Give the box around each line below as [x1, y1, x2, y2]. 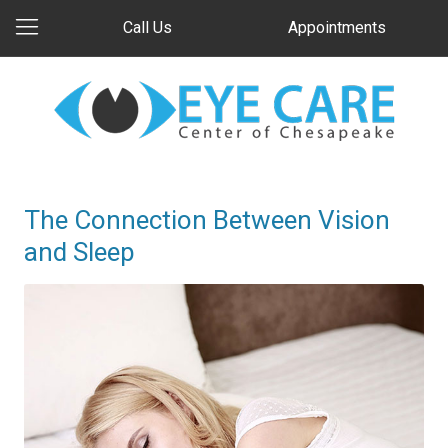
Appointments [288, 18, 387, 37]
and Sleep [24, 237, 135, 267]
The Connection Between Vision [24, 205, 390, 235]
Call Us [122, 18, 172, 37]
